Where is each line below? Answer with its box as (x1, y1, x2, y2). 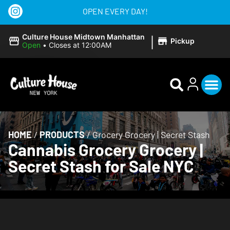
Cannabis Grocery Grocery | (8, 140, 203, 160)
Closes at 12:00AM (48, 41, 111, 49)
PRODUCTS (40, 129, 85, 141)
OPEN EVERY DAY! (82, 6, 148, 16)
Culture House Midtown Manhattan (22, 32, 145, 41)
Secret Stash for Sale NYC (8, 156, 194, 176)
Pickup (170, 36, 195, 45)
